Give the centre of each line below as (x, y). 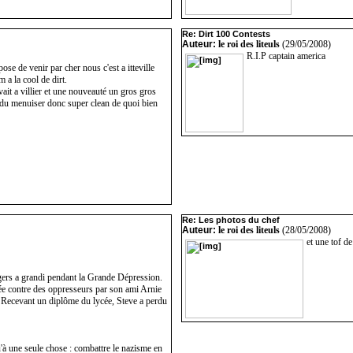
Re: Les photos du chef (231, 220)
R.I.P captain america (286, 56)
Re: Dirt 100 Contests (226, 34)
